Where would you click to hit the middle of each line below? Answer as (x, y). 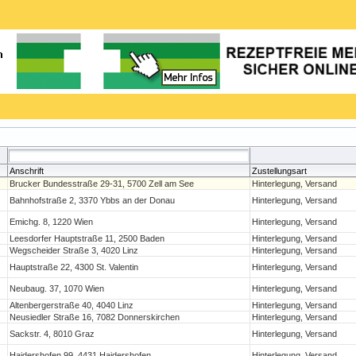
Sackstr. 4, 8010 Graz (52, 334)
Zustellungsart (280, 171)
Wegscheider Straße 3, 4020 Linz (74, 250)
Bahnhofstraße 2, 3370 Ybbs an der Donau (93, 200)
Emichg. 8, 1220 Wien (52, 222)
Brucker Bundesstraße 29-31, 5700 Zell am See (102, 184)
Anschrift (27, 171)
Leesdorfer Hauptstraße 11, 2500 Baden (87, 238)
